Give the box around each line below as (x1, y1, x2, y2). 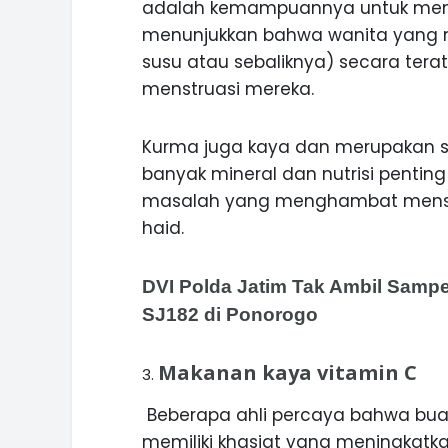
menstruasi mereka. (142, 77, 314, 101)
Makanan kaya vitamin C (158, 359, 417, 386)
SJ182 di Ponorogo (142, 304, 318, 325)
